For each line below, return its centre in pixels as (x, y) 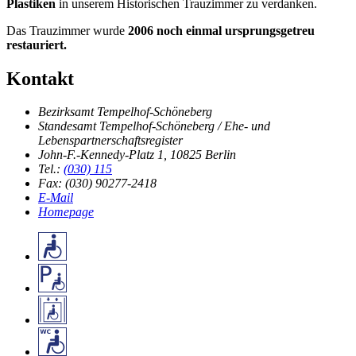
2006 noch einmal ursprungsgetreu (221, 30)
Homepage (66, 212)
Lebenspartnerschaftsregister (110, 141)
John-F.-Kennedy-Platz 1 (101, 155)
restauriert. (37, 44)
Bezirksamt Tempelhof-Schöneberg (125, 112)
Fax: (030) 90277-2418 (97, 184)
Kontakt (40, 78)
